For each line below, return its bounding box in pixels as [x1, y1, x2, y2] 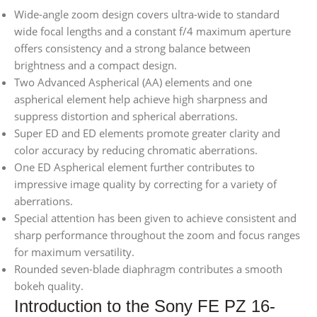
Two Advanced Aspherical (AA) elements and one [14, 75, 252, 90]
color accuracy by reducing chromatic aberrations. [14, 143, 258, 158]
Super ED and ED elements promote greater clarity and [14, 126, 280, 141]
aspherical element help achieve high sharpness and [14, 92, 267, 107]
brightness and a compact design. [14, 58, 177, 73]
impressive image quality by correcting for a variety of [14, 177, 277, 192]
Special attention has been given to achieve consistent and [14, 211, 296, 226]
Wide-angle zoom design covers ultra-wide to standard [14, 7, 279, 22]
